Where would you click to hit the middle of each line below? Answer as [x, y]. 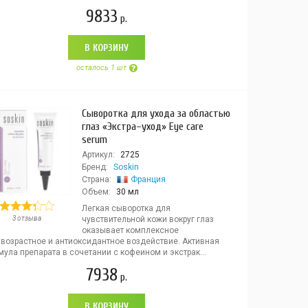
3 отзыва [26, 218]
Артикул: [98, 155]
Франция [148, 179]
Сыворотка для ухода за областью [156, 113]
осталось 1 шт [101, 68]
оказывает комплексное [130, 230]
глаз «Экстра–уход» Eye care [142, 126]
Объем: [96, 192]
